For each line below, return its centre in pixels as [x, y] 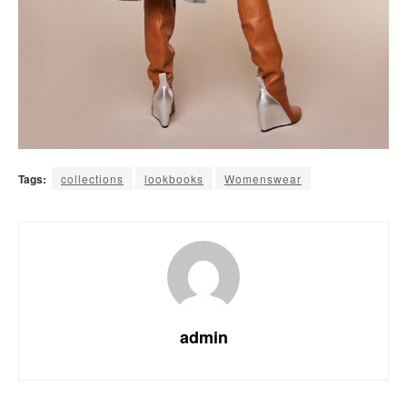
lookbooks [174, 178]
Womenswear [263, 178]
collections [92, 178]
